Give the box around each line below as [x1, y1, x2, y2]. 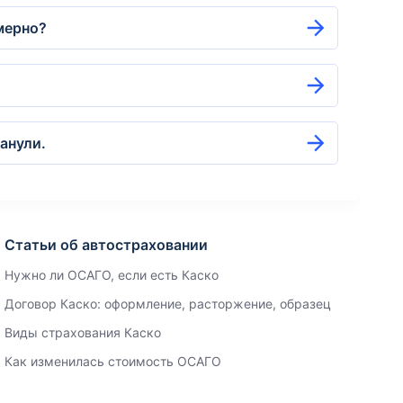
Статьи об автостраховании [4, 236, 209, 254]
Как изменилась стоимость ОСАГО [4, 354, 222, 369]
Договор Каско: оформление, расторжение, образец [4, 296, 332, 311]
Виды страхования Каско [4, 325, 162, 340]
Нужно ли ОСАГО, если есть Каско [4, 267, 219, 282]
